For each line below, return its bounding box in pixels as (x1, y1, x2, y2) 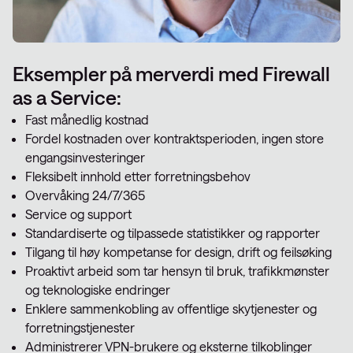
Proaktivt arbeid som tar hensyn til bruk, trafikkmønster (25, 263, 329, 278)
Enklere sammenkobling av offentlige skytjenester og (25, 301, 317, 316)
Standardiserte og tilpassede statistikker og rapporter (25, 225, 320, 240)
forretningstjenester (25, 320, 135, 335)
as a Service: (13, 85, 121, 109)
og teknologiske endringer (25, 282, 170, 297)
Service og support (25, 206, 132, 221)
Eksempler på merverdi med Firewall (13, 61, 330, 85)
